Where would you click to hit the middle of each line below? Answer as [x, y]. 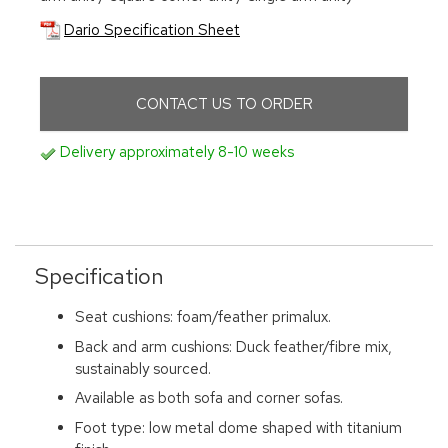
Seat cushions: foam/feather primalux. [203, 317]
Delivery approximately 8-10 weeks [175, 152]
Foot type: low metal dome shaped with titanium [238, 427]
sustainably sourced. [143, 368]
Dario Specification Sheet [152, 30]
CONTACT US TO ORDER [224, 104]
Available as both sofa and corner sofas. [209, 398]
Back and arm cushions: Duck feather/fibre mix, [233, 346]
